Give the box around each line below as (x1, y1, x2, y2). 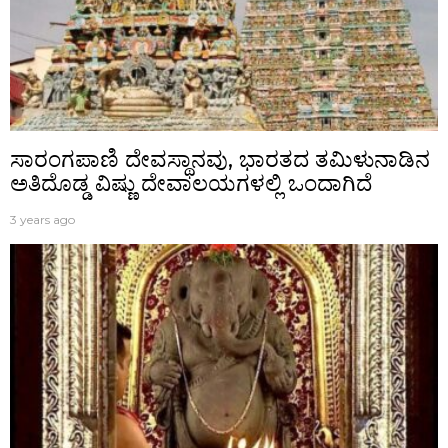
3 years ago (10, 211, 75, 227)
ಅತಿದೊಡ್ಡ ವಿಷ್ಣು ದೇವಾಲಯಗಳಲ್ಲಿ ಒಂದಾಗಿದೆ (10, 169, 372, 197)
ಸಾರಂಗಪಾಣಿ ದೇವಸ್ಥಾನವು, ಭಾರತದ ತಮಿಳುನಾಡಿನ (10, 145, 430, 173)
